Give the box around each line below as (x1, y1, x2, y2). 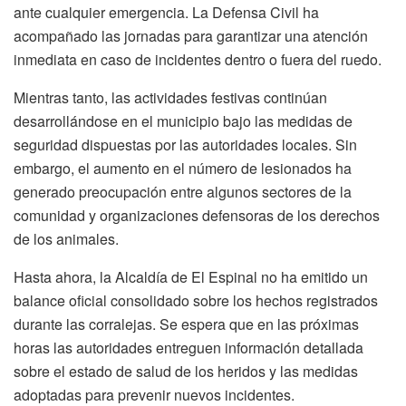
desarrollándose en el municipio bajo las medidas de (14, 111, 353, 132)
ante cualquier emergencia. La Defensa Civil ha (14, 2, 319, 24)
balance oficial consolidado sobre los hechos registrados (14, 290, 378, 312)
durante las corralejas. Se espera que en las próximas (14, 314, 359, 335)
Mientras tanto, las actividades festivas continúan (14, 87, 327, 109)
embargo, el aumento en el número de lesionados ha (14, 158, 352, 179)
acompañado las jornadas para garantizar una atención (14, 25, 368, 47)
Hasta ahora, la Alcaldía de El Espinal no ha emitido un (14, 266, 368, 288)
